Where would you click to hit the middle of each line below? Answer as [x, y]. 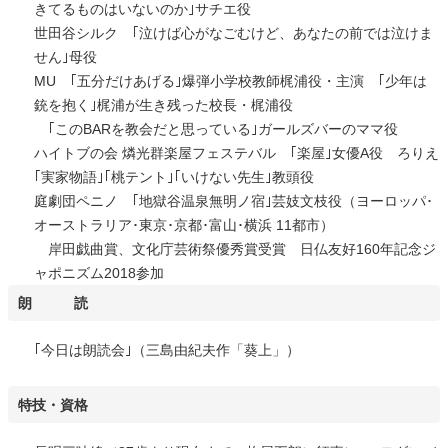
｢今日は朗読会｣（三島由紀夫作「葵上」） [166, 350]
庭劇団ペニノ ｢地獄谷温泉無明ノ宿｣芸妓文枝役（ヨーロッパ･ [233, 200]
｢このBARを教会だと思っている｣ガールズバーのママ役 [215, 128]
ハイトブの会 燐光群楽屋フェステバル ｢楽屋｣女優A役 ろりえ [236, 152]
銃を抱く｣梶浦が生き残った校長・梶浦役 [163, 104]
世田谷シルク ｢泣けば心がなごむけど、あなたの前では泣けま [233, 32]
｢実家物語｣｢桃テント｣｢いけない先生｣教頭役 [173, 176]
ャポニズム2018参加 [98, 272]
